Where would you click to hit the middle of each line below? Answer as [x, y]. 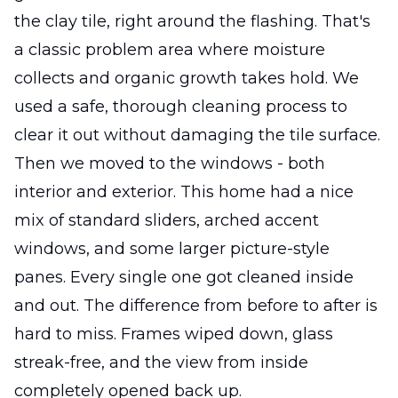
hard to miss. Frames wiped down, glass [174, 334]
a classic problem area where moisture [170, 49]
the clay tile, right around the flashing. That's [192, 21]
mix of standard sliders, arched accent [167, 220]
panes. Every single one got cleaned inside [184, 277]
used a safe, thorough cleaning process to [181, 106]
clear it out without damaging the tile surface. [197, 135]
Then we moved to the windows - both [170, 163]
